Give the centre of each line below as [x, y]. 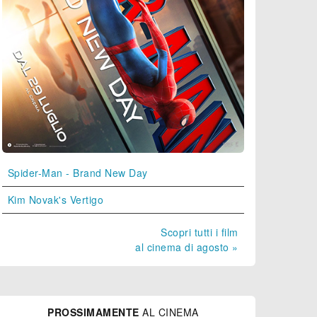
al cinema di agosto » [187, 247]
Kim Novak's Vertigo [56, 199]
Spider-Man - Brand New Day [77, 172]
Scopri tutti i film [200, 232]
